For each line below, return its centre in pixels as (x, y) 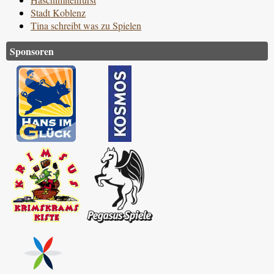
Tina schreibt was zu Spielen (86, 26)
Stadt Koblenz (58, 13)
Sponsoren (32, 51)
